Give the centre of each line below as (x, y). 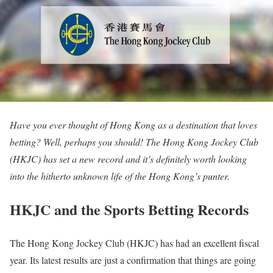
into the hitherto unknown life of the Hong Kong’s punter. (120, 176)
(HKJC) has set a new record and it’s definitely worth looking (128, 159)
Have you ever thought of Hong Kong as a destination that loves (133, 125)
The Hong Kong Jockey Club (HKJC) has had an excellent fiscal (134, 243)
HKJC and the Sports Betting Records (129, 210)
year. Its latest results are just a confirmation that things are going (133, 260)
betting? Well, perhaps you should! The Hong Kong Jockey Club (134, 142)
